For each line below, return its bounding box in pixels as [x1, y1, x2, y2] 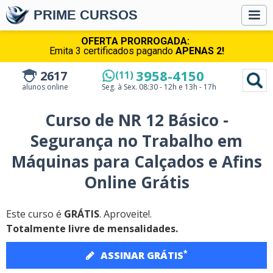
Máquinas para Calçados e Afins [11, 151, 262, 172]
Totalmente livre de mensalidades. [6, 222, 178, 235]
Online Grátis [83, 171, 190, 193]
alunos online [22, 82, 69, 92]
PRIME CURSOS [34, 9, 138, 21]
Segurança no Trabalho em [30, 130, 243, 152]
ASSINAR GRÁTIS [101, 249, 183, 262]
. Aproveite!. [99, 207, 152, 221]
